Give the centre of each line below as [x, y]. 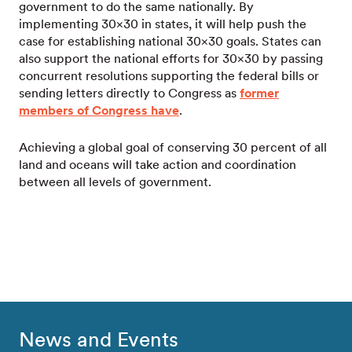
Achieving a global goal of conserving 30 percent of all [173, 147]
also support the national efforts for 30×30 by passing [171, 59]
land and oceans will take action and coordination [158, 165]
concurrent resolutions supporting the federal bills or [169, 76]
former [259, 93]
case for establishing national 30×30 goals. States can [170, 41]
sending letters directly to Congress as [129, 93]
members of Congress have [99, 110]
